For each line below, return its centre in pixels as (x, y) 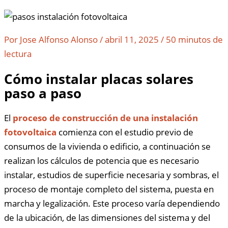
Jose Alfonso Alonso (59, 39)
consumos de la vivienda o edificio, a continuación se (107, 147)
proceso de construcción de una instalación (105, 118)
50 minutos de (194, 39)
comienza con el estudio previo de (125, 132)
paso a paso (43, 93)
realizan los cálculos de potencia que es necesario (102, 161)
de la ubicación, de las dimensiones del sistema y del (107, 218)
